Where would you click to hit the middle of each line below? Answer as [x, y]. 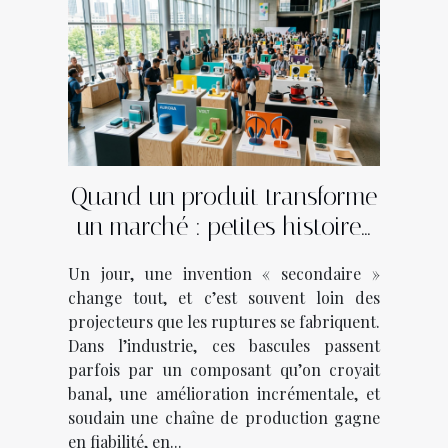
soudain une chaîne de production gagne [224, 417]
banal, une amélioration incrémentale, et [224, 393]
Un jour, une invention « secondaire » [224, 273]
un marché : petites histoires [224, 226]
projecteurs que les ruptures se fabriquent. [224, 321]
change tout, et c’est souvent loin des [224, 297]
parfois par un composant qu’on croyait [224, 369]
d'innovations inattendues [224, 256]
